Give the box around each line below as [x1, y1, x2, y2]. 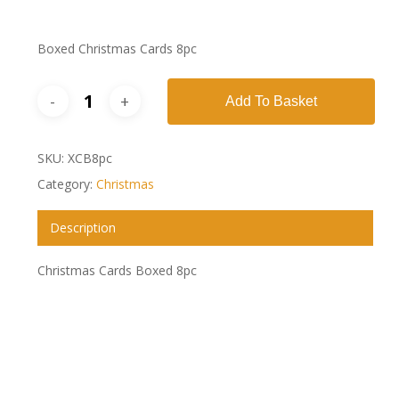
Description [49, 218, 116, 236]
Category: [37, 175, 96, 192]
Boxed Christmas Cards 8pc [37, 39, 197, 57]
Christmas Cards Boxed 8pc [37, 261, 197, 279]
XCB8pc [67, 149, 112, 167]
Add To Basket [224, 93, 317, 109]
